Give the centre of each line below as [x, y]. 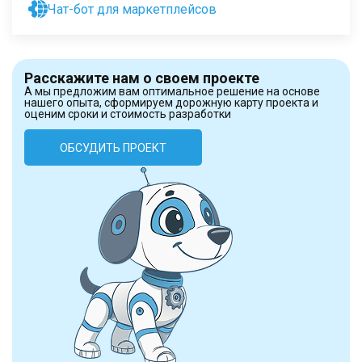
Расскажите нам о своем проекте [142, 78]
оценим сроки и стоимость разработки [128, 114]
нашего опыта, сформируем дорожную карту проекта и [171, 103]
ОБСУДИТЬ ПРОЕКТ [113, 147]
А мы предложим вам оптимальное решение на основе [172, 91]
